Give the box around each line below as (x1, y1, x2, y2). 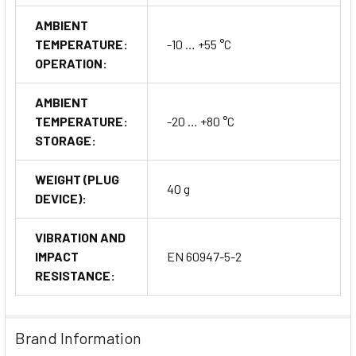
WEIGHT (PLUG (35, 171, 119, 187)
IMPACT (35, 248, 79, 264)
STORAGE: (35, 132, 96, 148)
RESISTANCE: (35, 267, 115, 283)
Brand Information (15, 327, 141, 347)
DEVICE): (35, 190, 87, 206)
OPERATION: (35, 55, 107, 71)
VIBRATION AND (35, 229, 126, 245)
